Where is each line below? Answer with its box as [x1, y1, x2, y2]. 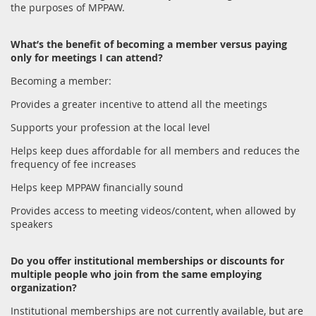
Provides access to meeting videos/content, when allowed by [11, 203, 296, 217]
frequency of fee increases [11, 157, 136, 171]
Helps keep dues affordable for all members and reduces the [11, 143, 300, 157]
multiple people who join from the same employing [11, 267, 262, 281]
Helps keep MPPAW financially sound [11, 180, 183, 194]
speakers [11, 217, 53, 231]
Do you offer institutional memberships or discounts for [11, 253, 284, 267]
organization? [11, 280, 77, 294]
